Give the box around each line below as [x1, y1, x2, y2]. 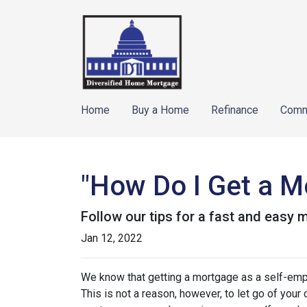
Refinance [211, 103, 258, 116]
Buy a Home [132, 103, 189, 116]
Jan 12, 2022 [81, 232, 143, 245]
